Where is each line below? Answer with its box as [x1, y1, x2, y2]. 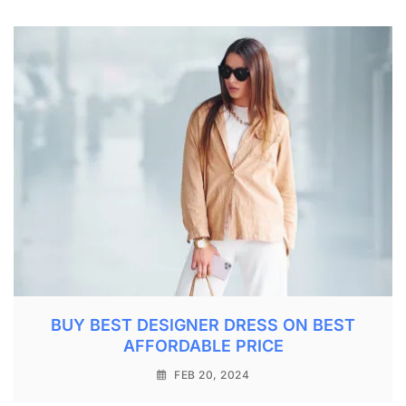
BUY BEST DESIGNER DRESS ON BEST [51, 315, 355, 335]
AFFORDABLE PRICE [122, 336, 284, 356]
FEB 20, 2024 [174, 368, 250, 382]
